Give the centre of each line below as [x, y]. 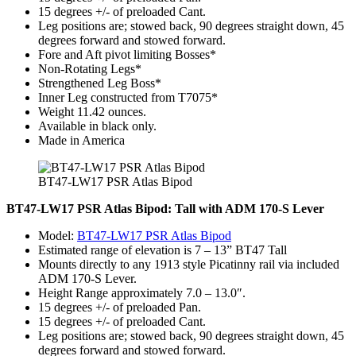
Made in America [81, 140]
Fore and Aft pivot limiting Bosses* [127, 54]
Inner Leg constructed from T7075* [128, 97]
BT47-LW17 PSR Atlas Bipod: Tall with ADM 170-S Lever [165, 208]
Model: [58, 235]
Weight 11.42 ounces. [92, 111]
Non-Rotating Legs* [90, 68]
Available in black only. [97, 126]
